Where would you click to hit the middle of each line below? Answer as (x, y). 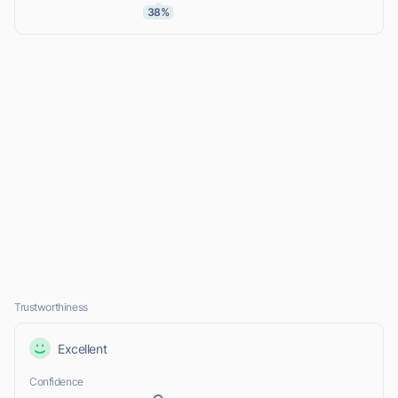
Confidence (56, 382)
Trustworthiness (51, 307)
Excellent (83, 348)
